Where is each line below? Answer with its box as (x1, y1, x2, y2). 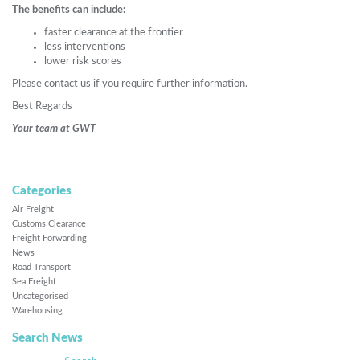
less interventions (44, 42, 125, 52)
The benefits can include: (12, 5, 125, 15)
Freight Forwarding (12, 233, 87, 243)
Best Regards (12, 101, 72, 112)
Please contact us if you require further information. (12, 79, 250, 89)
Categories (12, 184, 72, 197)
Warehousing (12, 305, 63, 315)
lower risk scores (44, 56, 121, 67)
